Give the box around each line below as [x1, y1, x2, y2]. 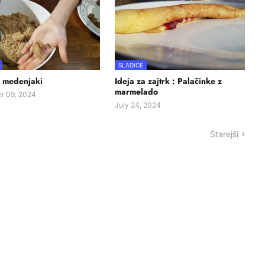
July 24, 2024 [115, 101, 161, 110]
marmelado [115, 86, 158, 98]
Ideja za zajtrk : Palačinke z [115, 75, 222, 88]
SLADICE [118, 62, 143, 69]
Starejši [210, 129, 238, 140]
